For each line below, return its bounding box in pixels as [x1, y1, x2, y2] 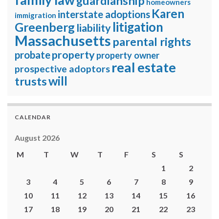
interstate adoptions [58, 8, 150, 20]
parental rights [112, 34, 191, 48]
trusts [15, 74, 47, 88]
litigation [112, 19, 163, 34]
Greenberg [15, 20, 75, 34]
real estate [111, 59, 176, 75]
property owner [96, 49, 159, 61]
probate [15, 48, 50, 61]
